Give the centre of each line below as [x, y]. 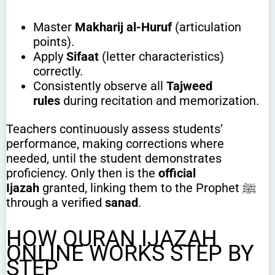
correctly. [58, 72]
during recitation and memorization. [159, 101]
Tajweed [189, 86]
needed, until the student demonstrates [114, 159]
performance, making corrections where [115, 144]
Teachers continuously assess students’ [114, 129]
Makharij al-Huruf [123, 27]
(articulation [206, 27]
